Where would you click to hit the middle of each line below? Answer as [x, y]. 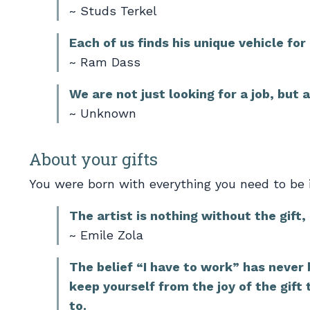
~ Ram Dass [105, 62]
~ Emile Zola [106, 235]
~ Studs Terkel [113, 10]
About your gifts [93, 159]
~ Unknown [103, 113]
